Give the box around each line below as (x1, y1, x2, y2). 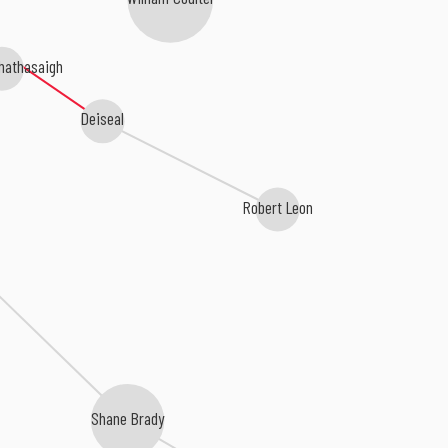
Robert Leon (241, 196, 312, 219)
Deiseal (79, 107, 123, 130)
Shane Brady (90, 406, 165, 429)
